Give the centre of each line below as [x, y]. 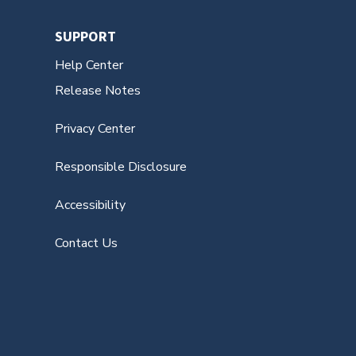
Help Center [89, 65]
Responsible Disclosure [120, 166]
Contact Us [86, 243]
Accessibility [90, 205]
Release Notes [97, 90]
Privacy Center [95, 128]
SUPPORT [85, 36]
